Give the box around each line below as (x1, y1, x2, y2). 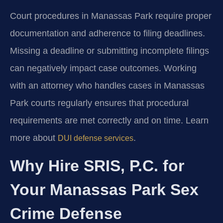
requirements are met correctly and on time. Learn (10, 115, 209, 126)
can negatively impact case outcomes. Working (10, 63, 197, 74)
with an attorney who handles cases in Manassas (10, 81, 205, 91)
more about (10, 133, 58, 143)
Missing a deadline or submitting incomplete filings (10, 46, 209, 56)
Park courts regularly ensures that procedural (10, 98, 189, 109)
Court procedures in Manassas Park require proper (10, 11, 212, 21)
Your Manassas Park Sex (10, 181, 199, 199)
